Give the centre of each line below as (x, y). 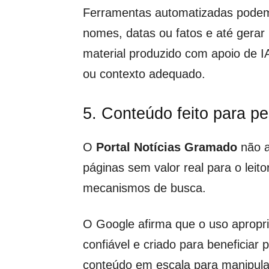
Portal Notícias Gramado (167, 147)
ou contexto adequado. (144, 74)
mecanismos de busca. (144, 188)
